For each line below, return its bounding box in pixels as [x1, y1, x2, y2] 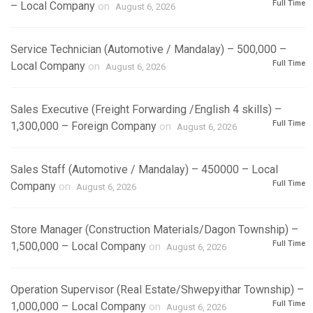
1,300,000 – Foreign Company [10, 119, 156, 133]
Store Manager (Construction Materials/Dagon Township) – [10, 223, 298, 236]
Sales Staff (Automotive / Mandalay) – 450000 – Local [10, 163, 278, 176]
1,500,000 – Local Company [10, 240, 146, 253]
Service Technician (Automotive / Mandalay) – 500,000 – [10, 43, 286, 56]
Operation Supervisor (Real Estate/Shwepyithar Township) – [10, 283, 304, 296]
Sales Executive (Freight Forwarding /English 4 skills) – [10, 103, 282, 116]
